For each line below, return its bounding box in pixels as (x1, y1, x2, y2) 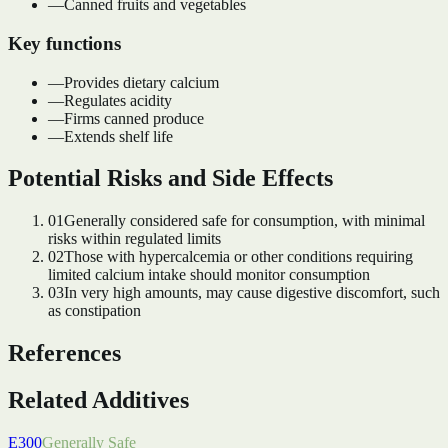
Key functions (8, 32, 121, 54)
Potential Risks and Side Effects (8, 165, 333, 192)
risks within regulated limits (48, 230, 221, 248)
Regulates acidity (64, 91, 172, 109)
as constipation (48, 302, 141, 320)
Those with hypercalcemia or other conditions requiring (64, 248, 413, 266)
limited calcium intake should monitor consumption (48, 266, 370, 284)
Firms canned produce (64, 109, 204, 127)
